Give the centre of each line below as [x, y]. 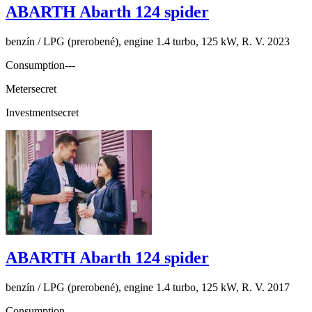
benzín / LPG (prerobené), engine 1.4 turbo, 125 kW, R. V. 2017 [148, 287]
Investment [30, 113]
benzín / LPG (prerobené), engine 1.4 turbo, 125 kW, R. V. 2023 [148, 42]
